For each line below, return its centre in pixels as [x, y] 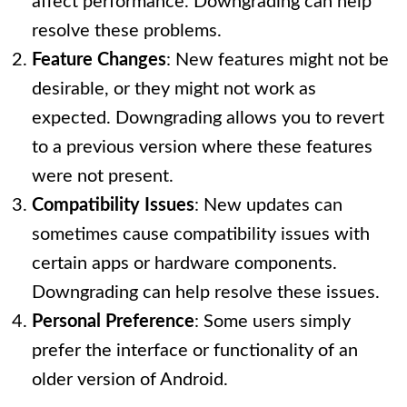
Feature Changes [99, 60]
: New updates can [268, 206]
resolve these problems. [127, 31]
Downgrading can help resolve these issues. [206, 293]
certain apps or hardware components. [184, 264]
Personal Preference [113, 322]
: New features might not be [278, 60]
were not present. [103, 177]
